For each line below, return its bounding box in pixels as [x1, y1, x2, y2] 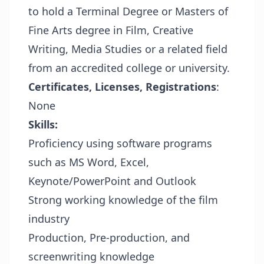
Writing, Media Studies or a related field [28, 42, 227, 56]
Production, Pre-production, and [28, 230, 190, 245]
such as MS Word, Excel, [28, 155, 149, 169]
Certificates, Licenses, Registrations [28, 80, 216, 94]
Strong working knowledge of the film [28, 193, 218, 207]
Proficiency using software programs [28, 136, 212, 150]
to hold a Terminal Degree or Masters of [28, 4, 228, 18]
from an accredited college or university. [28, 61, 230, 75]
